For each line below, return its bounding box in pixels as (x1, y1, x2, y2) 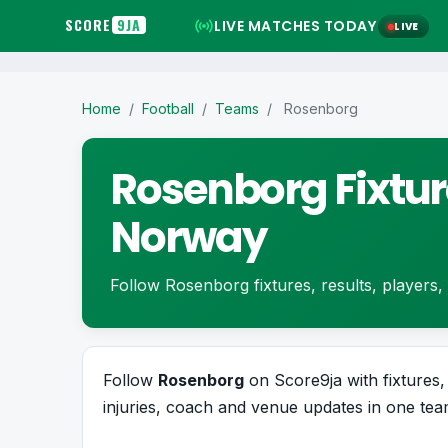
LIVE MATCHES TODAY (214, 16, 376, 36)
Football (142, 100, 194, 117)
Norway (110, 208, 267, 267)
